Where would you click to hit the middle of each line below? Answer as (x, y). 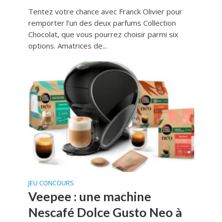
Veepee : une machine (89, 196)
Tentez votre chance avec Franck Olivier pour (105, 11)
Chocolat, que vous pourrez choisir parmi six (103, 34)
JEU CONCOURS (51, 183)
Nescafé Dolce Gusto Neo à (105, 212)
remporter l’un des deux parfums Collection (102, 23)
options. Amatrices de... (67, 45)
